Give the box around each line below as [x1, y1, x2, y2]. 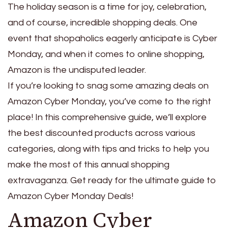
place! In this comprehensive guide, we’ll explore [8, 112, 207, 122]
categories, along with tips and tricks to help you [8, 144, 209, 154]
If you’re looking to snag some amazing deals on [8, 80, 209, 91]
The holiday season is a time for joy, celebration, [8, 2, 207, 12]
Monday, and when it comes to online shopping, [8, 49, 205, 59]
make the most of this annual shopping [8, 159, 169, 169]
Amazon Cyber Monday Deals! [8, 191, 133, 201]
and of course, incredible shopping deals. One [8, 17, 197, 27]
